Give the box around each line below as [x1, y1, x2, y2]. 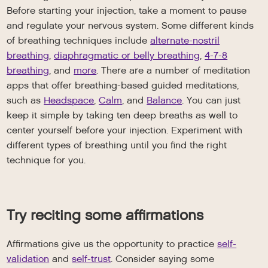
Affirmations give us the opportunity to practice [7, 237, 218, 251]
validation [7, 252, 50, 266]
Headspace [44, 94, 95, 107]
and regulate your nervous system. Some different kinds [7, 19, 254, 32]
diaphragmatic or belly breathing [54, 49, 200, 62]
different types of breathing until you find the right [7, 139, 227, 152]
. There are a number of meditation [96, 64, 251, 77]
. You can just [182, 94, 241, 107]
